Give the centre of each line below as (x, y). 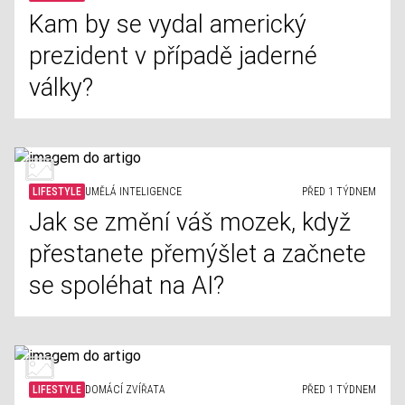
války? (61, 88)
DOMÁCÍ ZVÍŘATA (125, 390)
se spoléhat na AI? (127, 286)
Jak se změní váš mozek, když (190, 222)
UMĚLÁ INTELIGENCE (133, 192)
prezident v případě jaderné (173, 56)
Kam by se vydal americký (168, 24)
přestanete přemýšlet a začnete (198, 254)
